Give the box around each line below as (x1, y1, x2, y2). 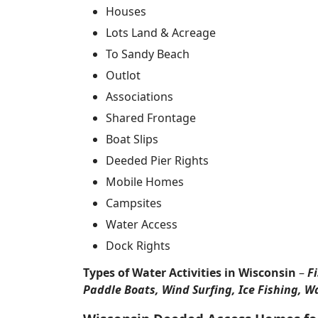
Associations (106, 89, 173, 104)
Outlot (106, 67, 141, 83)
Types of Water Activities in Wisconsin (83, 265, 296, 280)
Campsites (106, 195, 162, 211)
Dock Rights (106, 238, 170, 253)
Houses (106, 4, 146, 19)
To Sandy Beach (106, 46, 190, 62)
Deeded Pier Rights (106, 153, 209, 168)
